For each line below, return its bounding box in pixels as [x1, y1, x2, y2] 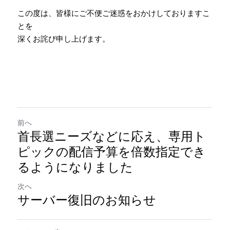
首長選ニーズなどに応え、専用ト [17, 129, 206, 144]
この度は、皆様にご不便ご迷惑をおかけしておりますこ [17, 9, 210, 18]
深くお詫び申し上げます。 [17, 34, 110, 44]
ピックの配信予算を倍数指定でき [17, 145, 206, 159]
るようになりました [17, 160, 133, 175]
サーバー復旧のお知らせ [17, 193, 156, 207]
